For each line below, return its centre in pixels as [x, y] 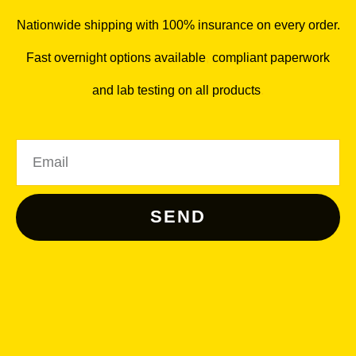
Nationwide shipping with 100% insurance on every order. [178, 24]
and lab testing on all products [176, 89]
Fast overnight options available [116, 57]
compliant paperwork [269, 57]
